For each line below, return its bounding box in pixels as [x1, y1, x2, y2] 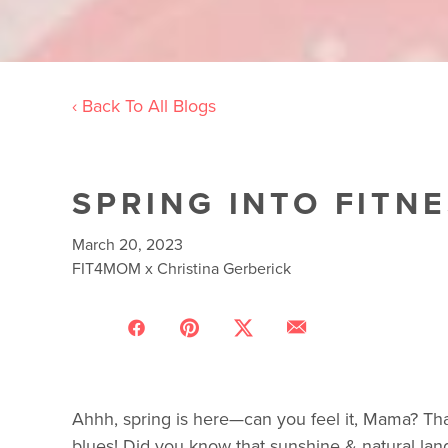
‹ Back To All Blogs [72, 93, 216, 118]
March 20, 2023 [72, 233, 183, 255]
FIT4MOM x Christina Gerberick [72, 257, 291, 279]
